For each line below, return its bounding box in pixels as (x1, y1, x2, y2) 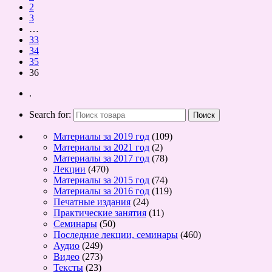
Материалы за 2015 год (53, 174, 149, 185)
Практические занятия (53, 207, 146, 218)
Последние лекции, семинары (53, 229, 178, 240)
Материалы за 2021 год (53, 141, 149, 152)
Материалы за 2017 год (53, 152, 149, 163)
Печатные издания (53, 196, 131, 207)
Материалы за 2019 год (53, 131, 149, 141)
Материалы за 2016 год (53, 185, 149, 196)
